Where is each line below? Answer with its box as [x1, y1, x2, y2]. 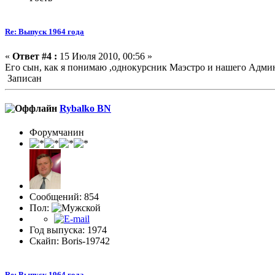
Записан [5, 72, 42, 83]
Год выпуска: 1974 [29, 225, 107, 236]
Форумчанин [29, 127, 84, 138]
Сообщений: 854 [29, 192, 99, 203]
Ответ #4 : [12, 50, 57, 61]
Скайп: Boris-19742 [29, 236, 110, 247]
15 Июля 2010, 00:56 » [57, 50, 152, 61]
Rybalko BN [60, 103, 111, 114]
